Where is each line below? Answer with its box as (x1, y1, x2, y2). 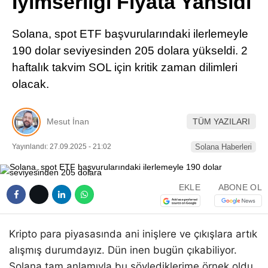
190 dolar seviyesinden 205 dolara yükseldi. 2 (12, 44, 248, 57)
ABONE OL (218, 182, 262, 193)
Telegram (177, 77, 219, 87)
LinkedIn (178, 44, 217, 54)
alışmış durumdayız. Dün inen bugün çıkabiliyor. (9, 243, 237, 256)
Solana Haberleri (195, 142, 252, 151)
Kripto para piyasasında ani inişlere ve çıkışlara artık (9, 227, 257, 240)
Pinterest (178, 10, 218, 20)
